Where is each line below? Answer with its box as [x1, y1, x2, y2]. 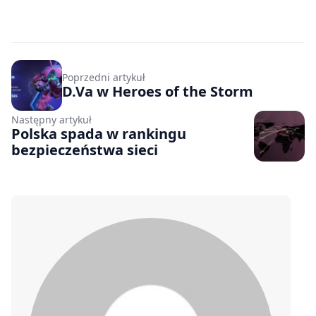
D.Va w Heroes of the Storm [62, 81, 253, 101]
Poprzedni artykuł [62, 70, 145, 84]
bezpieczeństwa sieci [11, 140, 158, 160]
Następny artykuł [11, 113, 92, 127]
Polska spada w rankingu [11, 124, 186, 144]
